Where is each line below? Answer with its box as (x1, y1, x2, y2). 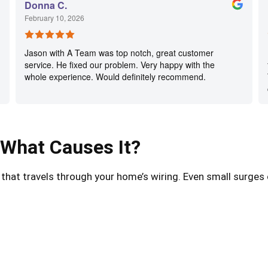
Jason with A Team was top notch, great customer (24, 47, 214, 59)
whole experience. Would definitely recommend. (24, 71, 206, 83)
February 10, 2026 (24, 13, 84, 23)
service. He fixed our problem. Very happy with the (24, 59, 215, 71)
